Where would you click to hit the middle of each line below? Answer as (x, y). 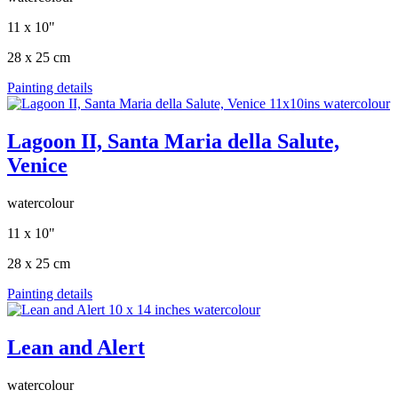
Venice (37, 166)
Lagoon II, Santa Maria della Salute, (173, 142)
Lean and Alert (76, 347)
